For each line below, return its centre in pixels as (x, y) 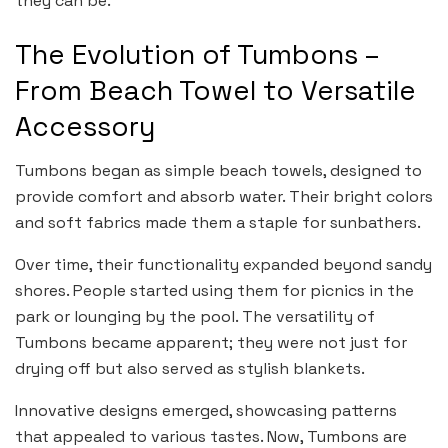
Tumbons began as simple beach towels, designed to (218, 171)
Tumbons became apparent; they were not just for (211, 343)
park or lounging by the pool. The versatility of (195, 317)
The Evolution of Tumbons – (197, 54)
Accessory (85, 126)
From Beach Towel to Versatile (215, 90)
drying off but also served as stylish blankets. (190, 369)
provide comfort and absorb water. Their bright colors (224, 197)
